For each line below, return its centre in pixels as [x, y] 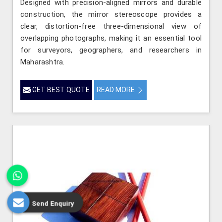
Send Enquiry [53, 203]
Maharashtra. [43, 62]
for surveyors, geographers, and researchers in [111, 50]
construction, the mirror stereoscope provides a [111, 14]
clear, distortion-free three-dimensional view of [111, 26]
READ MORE [116, 89]
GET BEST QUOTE [60, 89]
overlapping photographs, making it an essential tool [111, 38]
